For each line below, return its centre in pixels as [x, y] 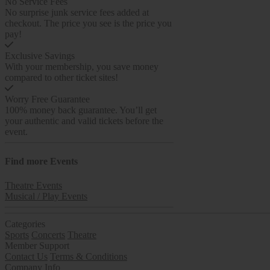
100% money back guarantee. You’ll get [81, 110]
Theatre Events [33, 185]
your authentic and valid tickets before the [84, 121]
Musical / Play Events [46, 196]
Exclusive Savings [40, 56]
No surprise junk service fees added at [77, 12]
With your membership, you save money [82, 67]
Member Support [37, 245]
